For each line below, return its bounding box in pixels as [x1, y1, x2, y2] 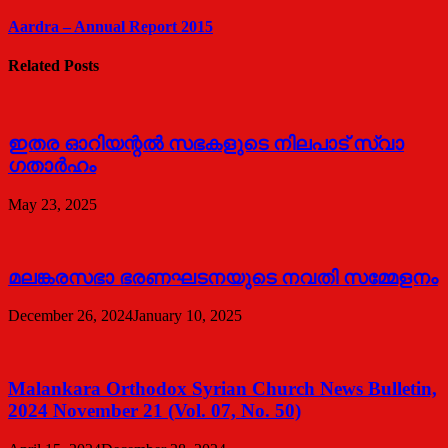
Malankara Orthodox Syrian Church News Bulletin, [8, 377, 437, 399]
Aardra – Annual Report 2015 [8, 17, 213, 35]
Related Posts [8, 57, 99, 75]
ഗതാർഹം [8, 155, 96, 177]
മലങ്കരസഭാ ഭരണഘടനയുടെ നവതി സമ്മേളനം [8, 266, 438, 288]
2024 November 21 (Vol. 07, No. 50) [8, 399, 301, 421]
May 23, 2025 [8, 195, 97, 213]
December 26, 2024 [8, 307, 133, 325]
